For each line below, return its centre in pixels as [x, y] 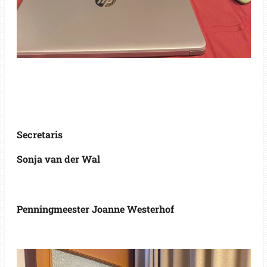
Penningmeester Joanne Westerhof [95, 209]
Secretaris [39, 134]
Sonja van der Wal [59, 159]
